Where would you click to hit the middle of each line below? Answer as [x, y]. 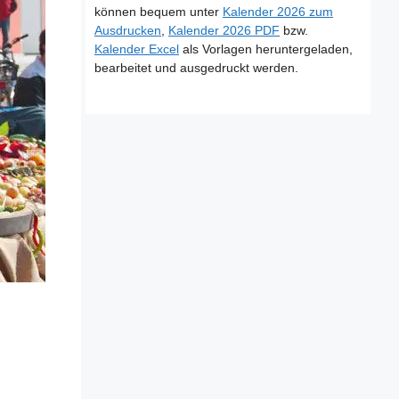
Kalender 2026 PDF [224, 30]
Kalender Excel [137, 49]
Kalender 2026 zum [278, 12]
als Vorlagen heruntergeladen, [266, 49]
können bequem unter [159, 12]
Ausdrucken [128, 30]
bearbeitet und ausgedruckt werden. [196, 68]
